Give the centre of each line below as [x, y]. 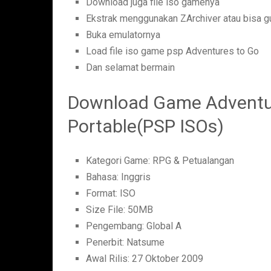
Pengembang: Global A [134, 226]
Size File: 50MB [120, 210]
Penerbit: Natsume [126, 243]
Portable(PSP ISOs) [146, 126]
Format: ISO [111, 194]
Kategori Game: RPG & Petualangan [160, 161]
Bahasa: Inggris [119, 177]
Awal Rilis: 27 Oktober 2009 [145, 259]
